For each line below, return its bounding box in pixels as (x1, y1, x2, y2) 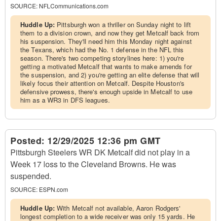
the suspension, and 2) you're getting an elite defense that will (20, 70, 200, 79)
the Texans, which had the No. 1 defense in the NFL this (20, 45, 184, 54)
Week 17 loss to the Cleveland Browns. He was (10, 158, 176, 170)
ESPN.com (39, 185, 68, 193)
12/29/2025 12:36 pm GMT (47, 134, 161, 147)
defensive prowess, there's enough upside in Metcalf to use (20, 87, 192, 96)
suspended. (10, 170, 51, 182)
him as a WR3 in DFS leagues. (20, 95, 110, 105)
